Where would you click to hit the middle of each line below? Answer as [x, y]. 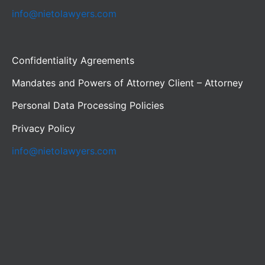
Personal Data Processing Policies [88, 106]
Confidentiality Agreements [73, 60]
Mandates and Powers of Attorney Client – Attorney [127, 83]
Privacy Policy [43, 128]
